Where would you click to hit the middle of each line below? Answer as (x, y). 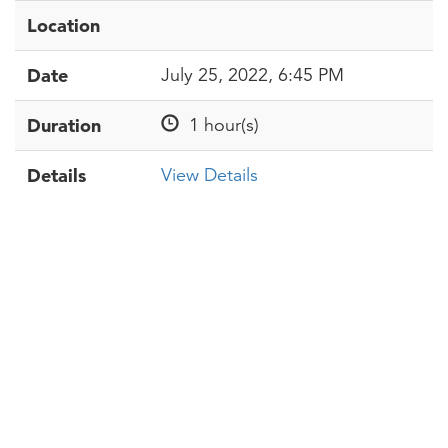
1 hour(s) (219, 125)
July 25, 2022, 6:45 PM (252, 75)
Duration (64, 125)
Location (63, 25)
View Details (209, 175)
